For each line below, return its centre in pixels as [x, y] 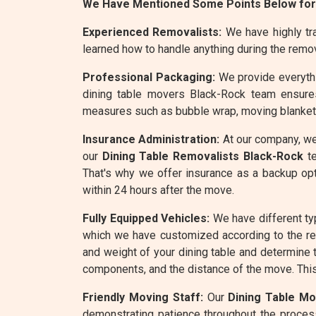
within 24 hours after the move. [158, 190]
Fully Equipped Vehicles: [146, 218]
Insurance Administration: [151, 139]
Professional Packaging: [149, 77]
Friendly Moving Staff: [143, 297]
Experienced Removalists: [152, 32]
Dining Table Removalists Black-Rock [202, 156]
